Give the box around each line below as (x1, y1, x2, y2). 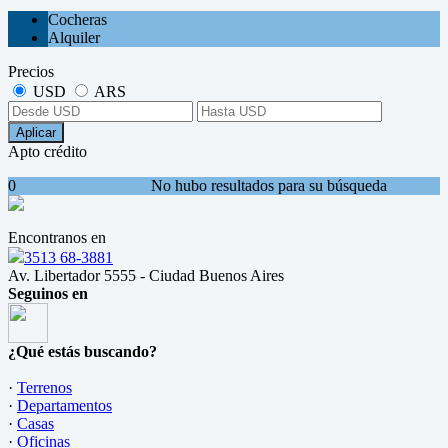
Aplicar (16, 125, 56, 141)
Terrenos (17, 379, 72, 397)
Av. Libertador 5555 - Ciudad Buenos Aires (8, 267, 284, 285)
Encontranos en (8, 229, 106, 247)
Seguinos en (8, 285, 88, 303)
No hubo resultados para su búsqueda (151, 177, 388, 195)
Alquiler (48, 29, 100, 47)
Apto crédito (8, 143, 87, 161)
